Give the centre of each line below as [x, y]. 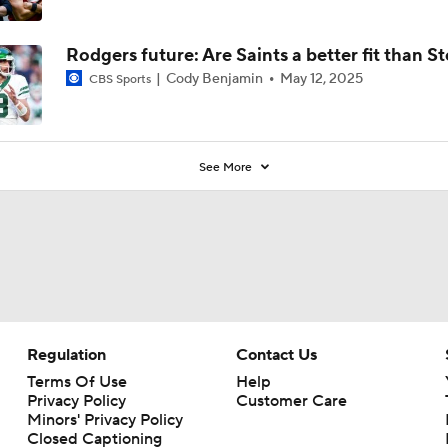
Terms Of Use [76, 381]
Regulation [66, 354]
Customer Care [291, 400]
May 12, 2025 [321, 78]
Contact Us [276, 354]
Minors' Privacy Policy [104, 419]
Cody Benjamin [214, 78]
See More [227, 167]
